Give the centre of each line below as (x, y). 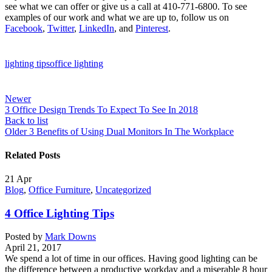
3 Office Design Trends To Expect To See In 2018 (101, 109)
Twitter (61, 28)
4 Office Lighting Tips (59, 213)
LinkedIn (97, 28)
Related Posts (32, 155)
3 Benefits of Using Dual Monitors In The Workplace (131, 131)
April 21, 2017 (33, 248)
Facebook (24, 28)
